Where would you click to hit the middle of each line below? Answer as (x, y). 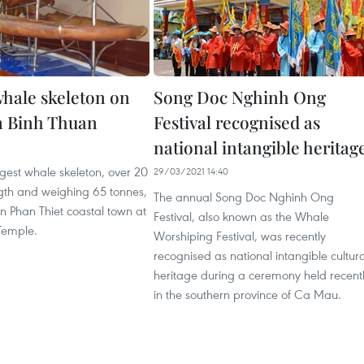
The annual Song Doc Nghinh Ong (244, 197)
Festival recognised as (237, 122)
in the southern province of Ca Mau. (247, 294)
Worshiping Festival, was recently (240, 236)
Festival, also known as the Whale (241, 216)
